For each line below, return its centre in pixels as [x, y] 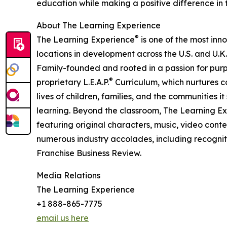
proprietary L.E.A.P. [73, 82]
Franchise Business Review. [89, 153]
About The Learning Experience [99, 25]
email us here [63, 218]
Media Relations [68, 175]
